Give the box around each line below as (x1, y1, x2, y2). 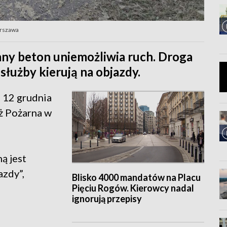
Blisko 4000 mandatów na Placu (71, 172, 201, 183)
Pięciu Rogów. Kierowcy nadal (71, 182, 194, 194)
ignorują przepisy (71, 193, 142, 205)
